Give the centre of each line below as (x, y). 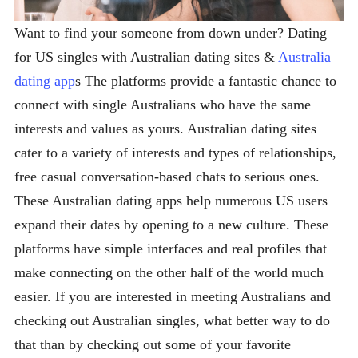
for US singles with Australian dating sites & (146, 56)
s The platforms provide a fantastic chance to (206, 80)
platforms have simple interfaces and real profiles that (171, 248)
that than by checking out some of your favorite (153, 344)
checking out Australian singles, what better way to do (172, 320)
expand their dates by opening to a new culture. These (171, 224)
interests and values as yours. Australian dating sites (165, 128)
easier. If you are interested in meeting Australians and (173, 296)
